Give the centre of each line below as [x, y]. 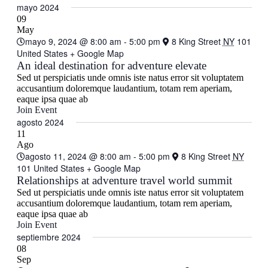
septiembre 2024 [48, 237]
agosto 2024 [40, 122]
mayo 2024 [38, 7]
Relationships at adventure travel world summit [124, 180]
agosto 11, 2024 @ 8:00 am [78, 156]
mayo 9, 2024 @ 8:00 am [73, 41]
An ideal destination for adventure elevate [111, 66]
